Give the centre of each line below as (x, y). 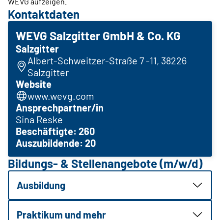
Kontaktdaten (44, 14)
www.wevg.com (61, 96)
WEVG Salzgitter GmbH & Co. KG (98, 36)
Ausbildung (41, 185)
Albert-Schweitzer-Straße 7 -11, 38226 (107, 60)
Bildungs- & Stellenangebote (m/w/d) (105, 163)
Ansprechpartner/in (60, 108)
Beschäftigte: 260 (55, 131)
